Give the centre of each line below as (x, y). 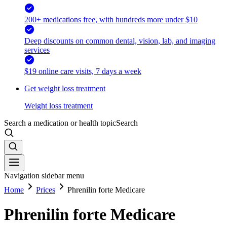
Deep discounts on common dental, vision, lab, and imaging (120, 41)
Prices (46, 190)
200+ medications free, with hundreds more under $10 (111, 19)
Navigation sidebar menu (44, 175)
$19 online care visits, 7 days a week (83, 71)
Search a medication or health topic (60, 123)
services (37, 50)
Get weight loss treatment (65, 88)
